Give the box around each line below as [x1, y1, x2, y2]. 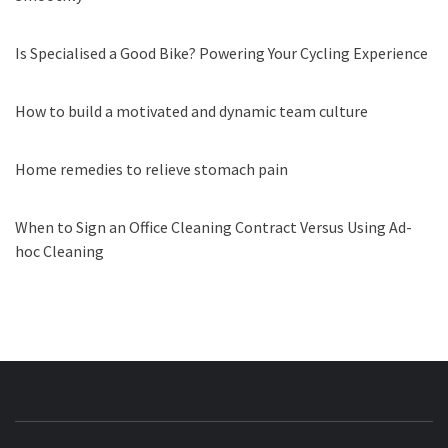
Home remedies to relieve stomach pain [15, 159, 288, 180]
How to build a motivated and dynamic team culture [15, 101, 368, 122]
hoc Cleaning [15, 241, 104, 262]
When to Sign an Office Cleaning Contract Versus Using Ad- [15, 217, 412, 238]
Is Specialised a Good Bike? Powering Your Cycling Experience [15, 43, 428, 64]
